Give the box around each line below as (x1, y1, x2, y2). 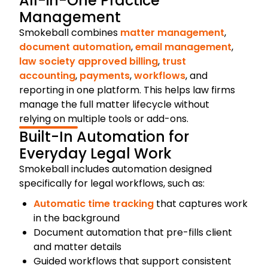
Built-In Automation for (19, 126, 189, 147)
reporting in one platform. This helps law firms (19, 83, 235, 97)
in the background (33, 211, 120, 225)
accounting (19, 68, 75, 83)
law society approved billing (19, 54, 158, 68)
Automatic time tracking (33, 196, 154, 211)
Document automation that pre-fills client (33, 225, 232, 239)
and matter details (33, 239, 121, 254)
